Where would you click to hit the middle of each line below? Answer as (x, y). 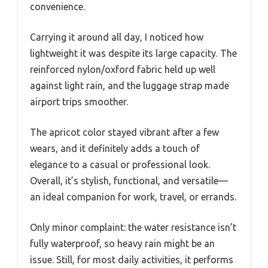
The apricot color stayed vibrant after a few (124, 133)
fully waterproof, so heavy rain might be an (122, 244)
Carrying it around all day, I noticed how (117, 37)
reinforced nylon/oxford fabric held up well (123, 70)
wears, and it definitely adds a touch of (115, 149)
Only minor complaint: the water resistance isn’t (133, 228)
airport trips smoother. (79, 102)
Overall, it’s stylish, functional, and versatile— (129, 181)
